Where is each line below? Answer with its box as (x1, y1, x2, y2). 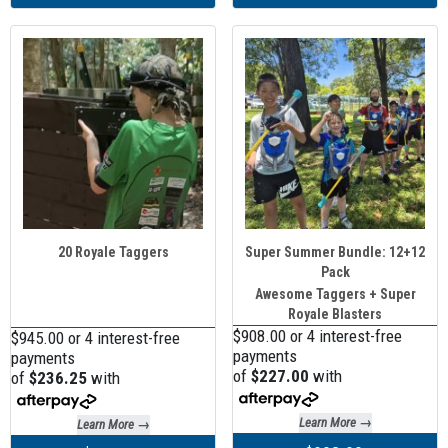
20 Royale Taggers (57, 243, 169, 260)
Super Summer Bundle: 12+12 (245, 243, 425, 260)
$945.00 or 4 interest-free (11, 328, 180, 349)
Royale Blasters (288, 305, 382, 322)
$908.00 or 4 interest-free (233, 325, 402, 346)
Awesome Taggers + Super (254, 285, 416, 302)
